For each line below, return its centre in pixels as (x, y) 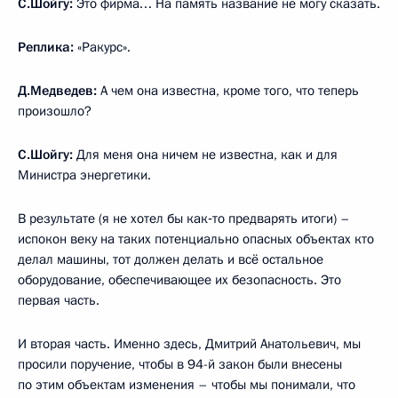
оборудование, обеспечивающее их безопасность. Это (179, 280)
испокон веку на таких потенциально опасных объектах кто (196, 239)
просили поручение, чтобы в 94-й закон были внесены (180, 364)
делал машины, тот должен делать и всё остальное (171, 259)
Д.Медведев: (57, 91)
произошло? (55, 111)
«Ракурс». (102, 47)
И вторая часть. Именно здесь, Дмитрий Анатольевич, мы (189, 344)
